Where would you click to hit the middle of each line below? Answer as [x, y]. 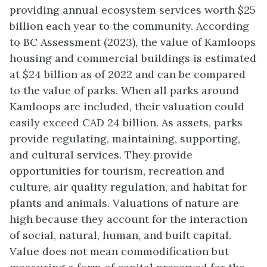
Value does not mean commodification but [119, 251]
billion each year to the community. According [129, 26]
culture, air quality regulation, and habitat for [128, 187]
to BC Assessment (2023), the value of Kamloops [133, 42]
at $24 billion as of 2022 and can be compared [128, 74]
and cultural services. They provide [101, 155]
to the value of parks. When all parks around [124, 90]
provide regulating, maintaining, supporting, [125, 139]
